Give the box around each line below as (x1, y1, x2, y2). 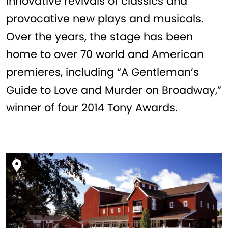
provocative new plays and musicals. (6, 11, 203, 26)
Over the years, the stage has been (6, 29, 193, 44)
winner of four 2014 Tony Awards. (6, 100, 177, 116)
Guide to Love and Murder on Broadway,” (6, 82, 221, 98)
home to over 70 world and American (6, 47, 204, 62)
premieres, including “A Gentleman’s (6, 65, 199, 80)
